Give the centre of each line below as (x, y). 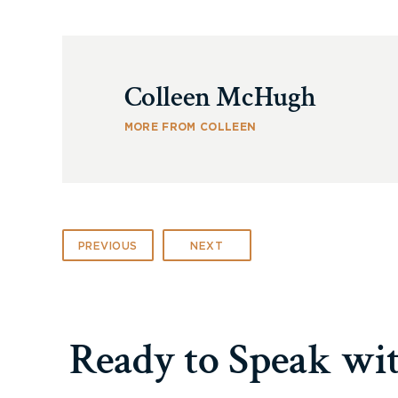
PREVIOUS (107, 246)
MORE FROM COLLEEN (190, 127)
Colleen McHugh (220, 97)
